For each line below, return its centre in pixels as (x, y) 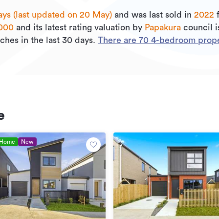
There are (118, 40)
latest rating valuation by (94, 27)
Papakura (163, 27)
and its (28, 27)
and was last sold (147, 15)
